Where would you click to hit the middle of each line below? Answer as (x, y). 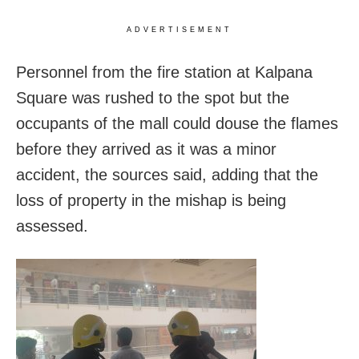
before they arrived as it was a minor (146, 149)
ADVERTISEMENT (179, 29)
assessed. (52, 226)
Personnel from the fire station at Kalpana (164, 72)
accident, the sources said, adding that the (167, 174)
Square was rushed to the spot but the (153, 97)
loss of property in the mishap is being (151, 200)
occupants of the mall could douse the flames (177, 123)
